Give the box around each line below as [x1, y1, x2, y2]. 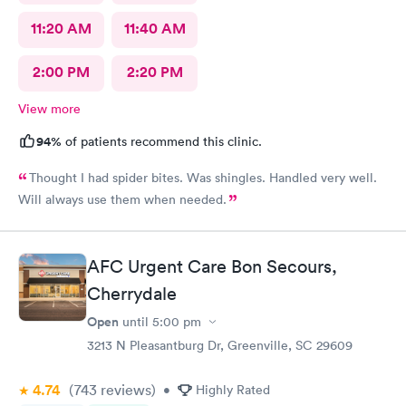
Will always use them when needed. [18, 190, 227, 208]
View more [18, 100, 81, 117]
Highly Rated [196, 382, 270, 398]
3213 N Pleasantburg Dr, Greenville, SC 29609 [87, 337, 353, 353]
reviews [97, 381, 151, 399]
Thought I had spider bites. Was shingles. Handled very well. [29, 169, 377, 186]
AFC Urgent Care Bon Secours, [87, 256, 337, 277]
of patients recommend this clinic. [62, 132, 262, 150]
